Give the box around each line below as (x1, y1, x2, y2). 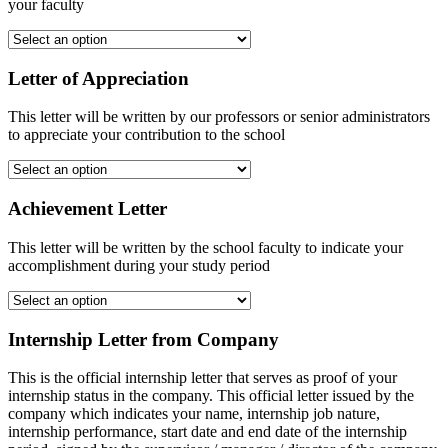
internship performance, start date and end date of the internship (8, 423, 407, 441)
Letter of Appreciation (8, 67, 189, 89)
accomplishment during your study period (8, 256, 270, 274)
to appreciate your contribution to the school (8, 126, 285, 144)
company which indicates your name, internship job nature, (8, 405, 380, 423)
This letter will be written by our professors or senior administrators (8, 108, 430, 126)
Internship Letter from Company (8, 328, 279, 350)
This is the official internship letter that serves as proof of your (8, 369, 397, 387)
